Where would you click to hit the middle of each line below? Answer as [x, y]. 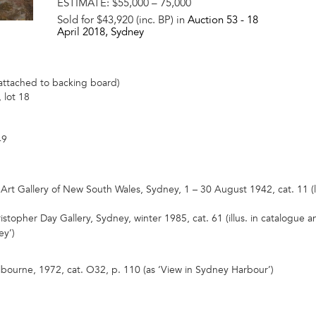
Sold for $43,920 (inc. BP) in [122, 19]
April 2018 [81, 31]
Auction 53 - [217, 19]
